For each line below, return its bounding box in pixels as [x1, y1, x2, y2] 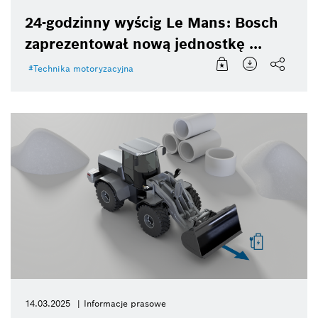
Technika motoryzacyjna [33, 62, 133, 74]
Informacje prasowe [84, 297, 166, 309]
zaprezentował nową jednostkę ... [25, 34, 262, 53]
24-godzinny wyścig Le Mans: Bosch [25, 13, 278, 32]
